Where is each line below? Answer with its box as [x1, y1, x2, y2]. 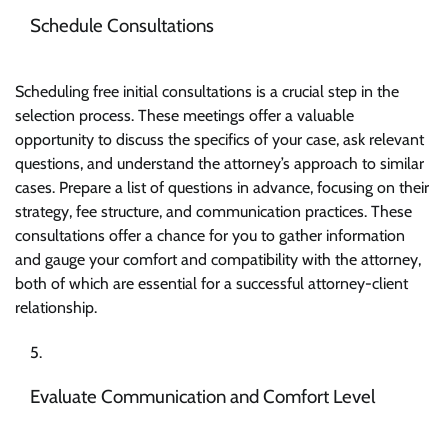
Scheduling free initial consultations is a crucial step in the [15, 81, 399, 101]
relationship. [15, 297, 97, 317]
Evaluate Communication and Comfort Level [30, 385, 375, 409]
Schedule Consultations [30, 14, 214, 38]
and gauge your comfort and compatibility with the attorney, [15, 249, 421, 269]
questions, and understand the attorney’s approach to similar [15, 153, 424, 173]
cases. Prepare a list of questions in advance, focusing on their [15, 177, 429, 197]
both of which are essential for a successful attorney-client [15, 273, 408, 293]
